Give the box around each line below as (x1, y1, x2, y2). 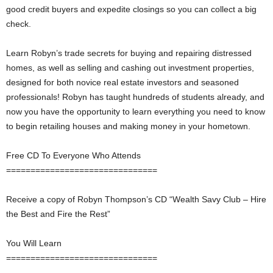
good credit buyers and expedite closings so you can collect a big (6, 4, 257, 14)
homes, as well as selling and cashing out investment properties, (6, 63, 254, 73)
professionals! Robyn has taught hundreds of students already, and (6, 92, 264, 102)
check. (6, 19, 31, 29)
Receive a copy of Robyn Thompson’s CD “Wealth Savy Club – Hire (6, 194, 266, 204)
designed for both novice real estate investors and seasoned (6, 77, 239, 87)
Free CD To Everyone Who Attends (6, 151, 141, 160)
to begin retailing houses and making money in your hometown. (6, 121, 250, 131)
